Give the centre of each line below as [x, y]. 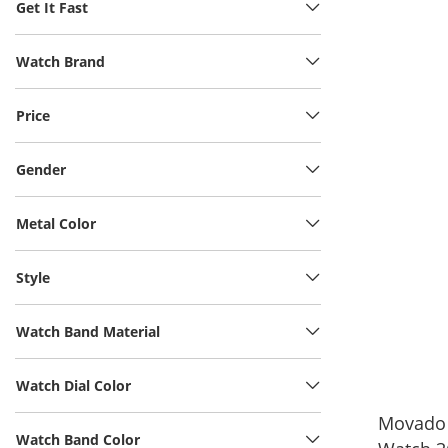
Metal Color [56, 224]
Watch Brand [60, 62]
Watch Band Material [88, 332]
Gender [41, 170]
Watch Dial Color [73, 386]
